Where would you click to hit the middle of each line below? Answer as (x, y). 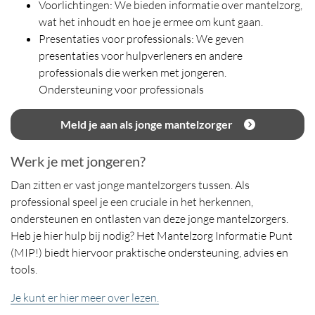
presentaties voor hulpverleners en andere (141, 55)
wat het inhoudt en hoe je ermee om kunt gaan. (151, 21)
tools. (24, 269)
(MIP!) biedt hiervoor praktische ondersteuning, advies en (149, 252)
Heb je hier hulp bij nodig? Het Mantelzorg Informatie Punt (152, 235)
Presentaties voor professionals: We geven (141, 38)
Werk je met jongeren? (78, 161)
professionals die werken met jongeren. (133, 72)
